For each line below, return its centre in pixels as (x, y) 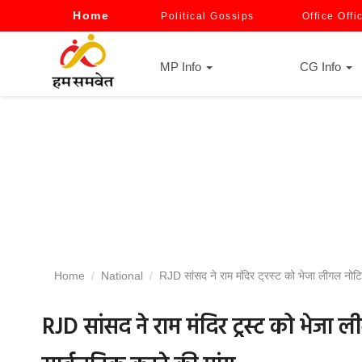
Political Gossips (208, 16)
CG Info (322, 67)
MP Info (182, 67)
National (122, 276)
